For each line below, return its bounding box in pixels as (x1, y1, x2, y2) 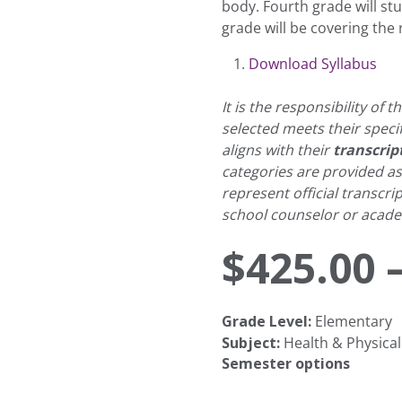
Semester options (222, 354, 351, 373)
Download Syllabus (249, 54, 378, 73)
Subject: (222, 333, 281, 353)
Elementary (311, 311, 393, 330)
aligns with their (222, 140, 334, 159)
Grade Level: (222, 311, 312, 331)
